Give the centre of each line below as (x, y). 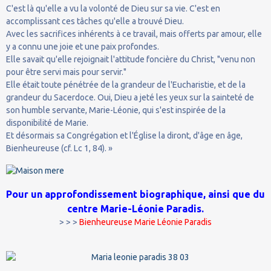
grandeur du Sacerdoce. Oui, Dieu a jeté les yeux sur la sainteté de (130, 97)
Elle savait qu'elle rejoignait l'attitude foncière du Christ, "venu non (131, 59)
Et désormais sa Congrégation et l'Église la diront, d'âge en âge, (124, 135)
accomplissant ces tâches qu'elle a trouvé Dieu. (95, 21)
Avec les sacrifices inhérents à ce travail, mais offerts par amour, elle (134, 34)
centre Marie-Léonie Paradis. (135, 208)
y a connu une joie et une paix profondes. (83, 46)
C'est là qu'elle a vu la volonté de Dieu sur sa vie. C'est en (113, 8)
